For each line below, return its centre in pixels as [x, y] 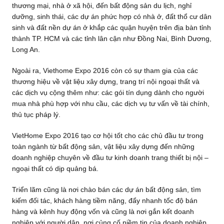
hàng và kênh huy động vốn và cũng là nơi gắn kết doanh [103, 212]
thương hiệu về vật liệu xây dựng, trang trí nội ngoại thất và [105, 82]
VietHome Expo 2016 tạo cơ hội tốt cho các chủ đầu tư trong [107, 136]
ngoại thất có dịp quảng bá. [55, 169]
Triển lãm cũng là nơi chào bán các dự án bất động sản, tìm [106, 190]
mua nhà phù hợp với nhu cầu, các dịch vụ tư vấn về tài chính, [110, 104]
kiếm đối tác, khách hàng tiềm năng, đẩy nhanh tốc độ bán [104, 201]
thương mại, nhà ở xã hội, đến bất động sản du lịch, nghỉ [101, 6]
